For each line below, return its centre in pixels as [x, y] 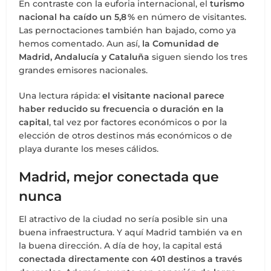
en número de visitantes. [191, 17]
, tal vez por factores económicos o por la [138, 122]
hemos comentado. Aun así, [81, 44]
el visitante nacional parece [164, 96]
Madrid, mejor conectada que [119, 177]
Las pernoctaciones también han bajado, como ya [128, 31]
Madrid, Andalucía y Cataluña [84, 57]
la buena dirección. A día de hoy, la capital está [121, 246]
